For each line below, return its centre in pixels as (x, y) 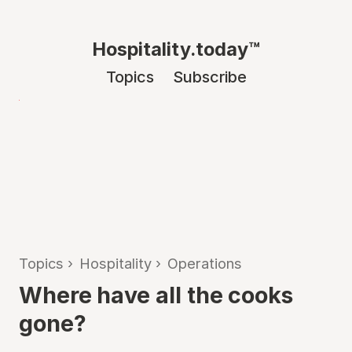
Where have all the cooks (156, 295)
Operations (205, 263)
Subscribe (209, 77)
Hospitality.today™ (176, 49)
